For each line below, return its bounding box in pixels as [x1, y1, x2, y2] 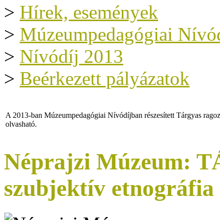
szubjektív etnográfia [4, 175, 214, 201]
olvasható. [5, 120, 37, 128]
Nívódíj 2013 [20, 46, 123, 67]
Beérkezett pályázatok [20, 68, 190, 89]
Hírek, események [20, 1, 158, 23]
